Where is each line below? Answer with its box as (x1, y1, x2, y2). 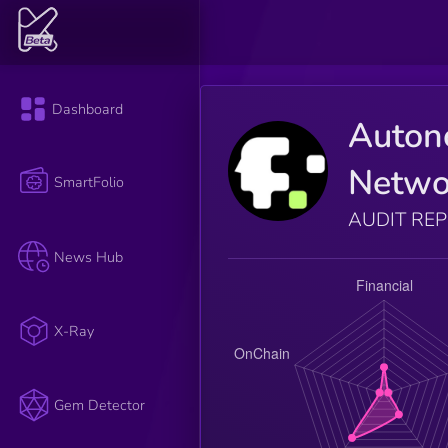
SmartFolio (54, 172, 125, 193)
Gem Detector (54, 395, 146, 416)
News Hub (54, 246, 124, 267)
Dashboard (52, 99, 124, 120)
